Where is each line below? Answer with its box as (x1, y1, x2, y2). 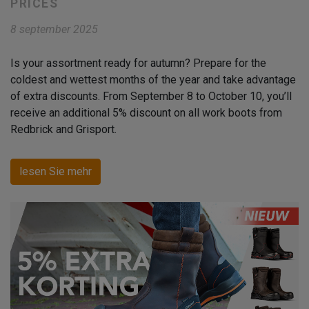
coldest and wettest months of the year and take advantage (10, 73, 296, 87)
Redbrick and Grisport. (10, 123, 117, 137)
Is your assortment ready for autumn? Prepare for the (10, 57, 266, 70)
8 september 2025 (10, 23, 98, 37)
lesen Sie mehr (19, 165, 92, 179)
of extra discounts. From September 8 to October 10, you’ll (10, 90, 292, 103)
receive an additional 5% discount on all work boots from (10, 106, 282, 120)
